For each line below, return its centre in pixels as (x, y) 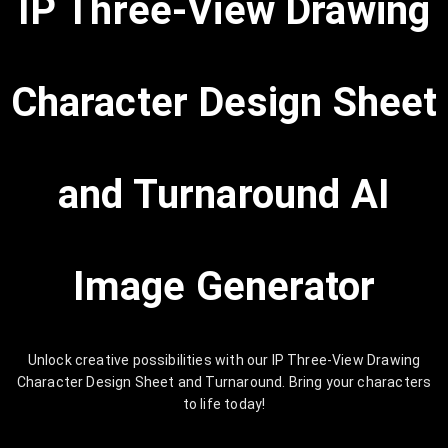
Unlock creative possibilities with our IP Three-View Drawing (224, 360)
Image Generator (224, 286)
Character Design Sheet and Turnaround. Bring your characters (224, 382)
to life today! (224, 404)
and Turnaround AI (224, 194)
